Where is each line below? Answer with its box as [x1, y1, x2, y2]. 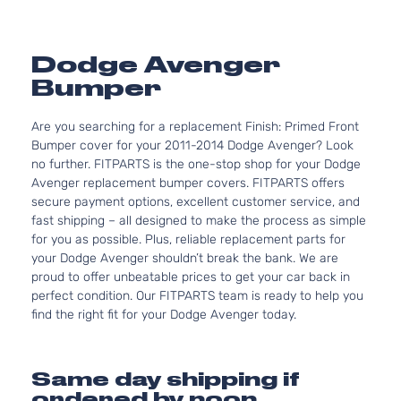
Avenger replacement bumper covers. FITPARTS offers [31, 175, 345, 191]
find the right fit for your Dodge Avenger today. [31, 307, 296, 322]
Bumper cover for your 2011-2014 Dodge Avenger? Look [31, 138, 354, 153]
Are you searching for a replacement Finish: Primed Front [31, 119, 359, 134]
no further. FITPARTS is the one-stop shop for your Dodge [31, 157, 361, 172]
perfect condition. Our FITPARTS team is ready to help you [31, 288, 363, 303]
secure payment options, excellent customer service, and [31, 194, 360, 209]
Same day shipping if [31, 368, 300, 390]
